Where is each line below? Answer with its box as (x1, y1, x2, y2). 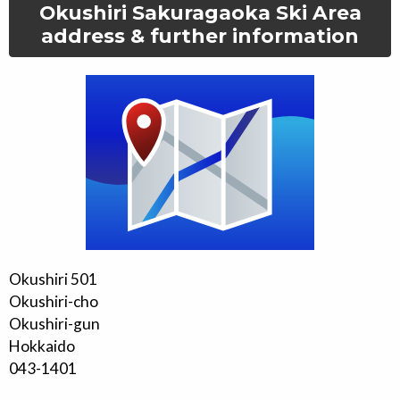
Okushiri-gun (9, 313, 100, 333)
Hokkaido (9, 336, 75, 355)
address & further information (41, 24, 359, 47)
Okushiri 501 (9, 269, 97, 288)
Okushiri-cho (9, 291, 98, 311)
